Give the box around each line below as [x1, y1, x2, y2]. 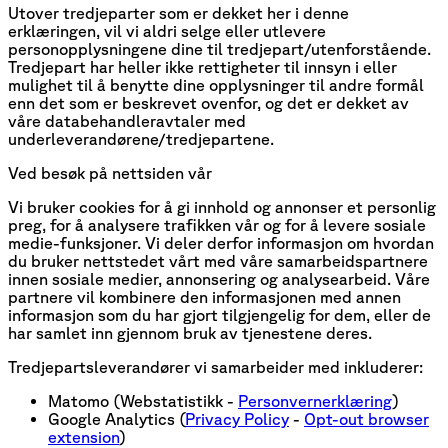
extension [48, 427, 119, 446]
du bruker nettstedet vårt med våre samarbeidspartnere [8, 251, 428, 270]
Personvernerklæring [238, 391, 392, 410]
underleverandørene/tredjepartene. [8, 129, 274, 148]
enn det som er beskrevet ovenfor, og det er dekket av [8, 93, 409, 112]
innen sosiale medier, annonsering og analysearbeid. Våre [8, 269, 430, 288]
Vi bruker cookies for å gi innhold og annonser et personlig [8, 197, 436, 216]
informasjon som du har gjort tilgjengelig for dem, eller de [8, 305, 431, 324]
